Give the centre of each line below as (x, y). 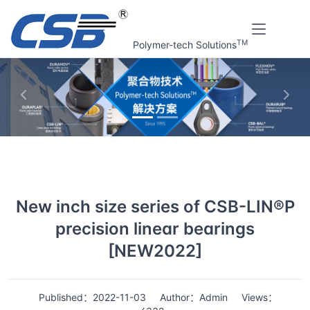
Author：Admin (193, 298)
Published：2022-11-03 (92, 298)
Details (143, 161)
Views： (259, 298)
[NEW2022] (155, 251)
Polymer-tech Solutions (185, 45)
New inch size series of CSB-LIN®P (155, 207)
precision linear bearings (155, 229)
